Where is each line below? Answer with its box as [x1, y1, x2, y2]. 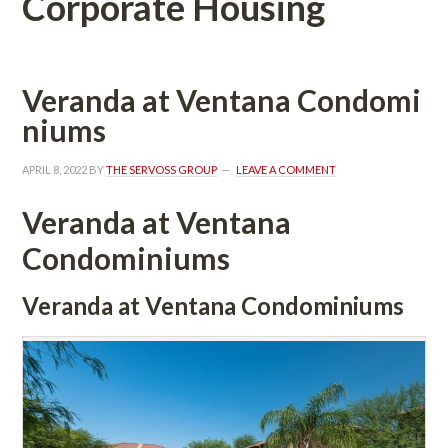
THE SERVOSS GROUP [106, 162, 218, 176]
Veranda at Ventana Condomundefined [22, 81, 422, 118]
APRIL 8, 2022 [22, 162, 88, 176]
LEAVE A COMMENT [236, 162, 337, 176]
